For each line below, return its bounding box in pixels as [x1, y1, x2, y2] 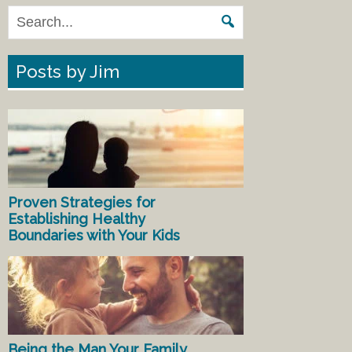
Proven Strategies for [8, 194, 156, 211]
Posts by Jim [16, 61, 119, 82]
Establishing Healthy [8, 211, 145, 228]
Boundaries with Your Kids [8, 227, 180, 244]
